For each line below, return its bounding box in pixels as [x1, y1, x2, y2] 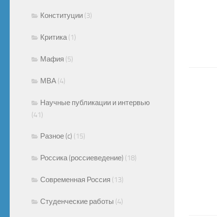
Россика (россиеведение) [40, 153, 124, 162]
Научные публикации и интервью [40, 98, 150, 107]
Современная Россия [40, 175, 110, 184]
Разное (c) [40, 131, 72, 140]
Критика [40, 32, 67, 42]
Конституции [40, 11, 83, 20]
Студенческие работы [40, 197, 114, 206]
